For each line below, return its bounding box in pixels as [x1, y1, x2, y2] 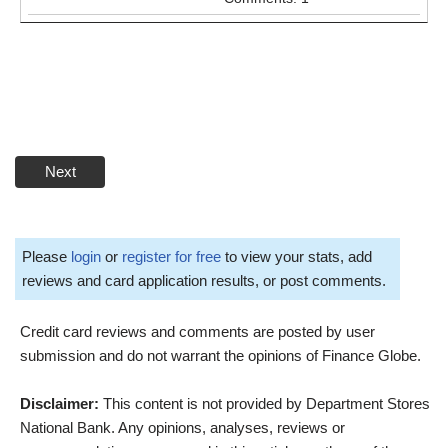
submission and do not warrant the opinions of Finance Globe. [20, 346, 421, 364]
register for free [122, 247, 221, 265]
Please [22, 247, 71, 265]
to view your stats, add [221, 247, 372, 265]
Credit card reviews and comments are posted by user [20, 322, 375, 340]
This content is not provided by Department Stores [99, 394, 430, 412]
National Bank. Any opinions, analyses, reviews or [20, 418, 345, 436]
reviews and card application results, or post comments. [22, 271, 386, 289]
